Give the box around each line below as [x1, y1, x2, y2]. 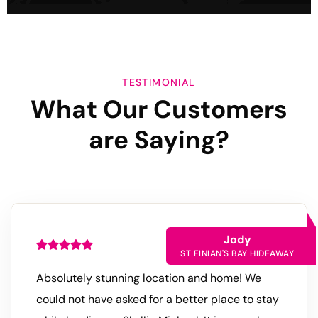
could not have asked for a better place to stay [36, 292, 279, 307]
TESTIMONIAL [122, 76, 196, 89]
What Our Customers [31, 93, 287, 126]
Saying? [128, 124, 229, 157]
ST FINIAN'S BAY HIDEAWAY [180, 248, 294, 260]
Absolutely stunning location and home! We [36, 270, 261, 286]
